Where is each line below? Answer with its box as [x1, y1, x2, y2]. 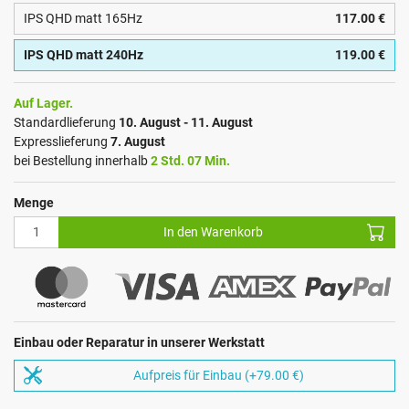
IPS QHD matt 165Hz [24, 10, 142, 26]
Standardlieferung [14, 114, 119, 130]
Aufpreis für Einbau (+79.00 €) [132, 368, 304, 383]
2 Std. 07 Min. [151, 152, 230, 168]
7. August [110, 133, 165, 149]
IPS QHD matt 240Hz [24, 47, 143, 62]
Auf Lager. [14, 95, 73, 110]
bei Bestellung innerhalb [14, 152, 151, 168]
